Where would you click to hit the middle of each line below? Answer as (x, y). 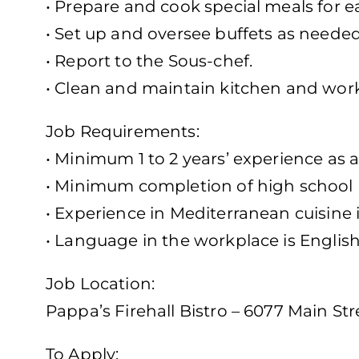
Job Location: (101, 284)
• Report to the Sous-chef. (149, 61)
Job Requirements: (123, 132)
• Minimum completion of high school (200, 186)
